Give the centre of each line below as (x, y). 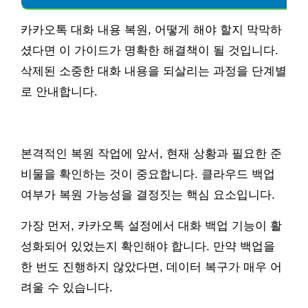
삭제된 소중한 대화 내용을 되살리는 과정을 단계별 (154, 71)
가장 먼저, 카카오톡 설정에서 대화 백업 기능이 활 (151, 226)
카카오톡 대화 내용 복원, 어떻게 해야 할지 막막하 (151, 30)
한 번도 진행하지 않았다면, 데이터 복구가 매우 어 (151, 267)
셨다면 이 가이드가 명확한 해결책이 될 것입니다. (150, 51)
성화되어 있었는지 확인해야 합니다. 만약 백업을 (148, 247)
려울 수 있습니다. (67, 288)
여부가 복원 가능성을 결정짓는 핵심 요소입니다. (148, 195)
